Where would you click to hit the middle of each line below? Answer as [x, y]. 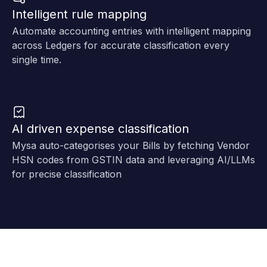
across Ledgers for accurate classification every [121, 45]
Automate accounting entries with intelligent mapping [131, 31]
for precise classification [67, 174]
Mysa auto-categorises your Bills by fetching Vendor [131, 145]
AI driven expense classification [100, 128]
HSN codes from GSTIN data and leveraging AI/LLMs [133, 159]
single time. [37, 59]
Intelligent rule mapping [79, 14]
